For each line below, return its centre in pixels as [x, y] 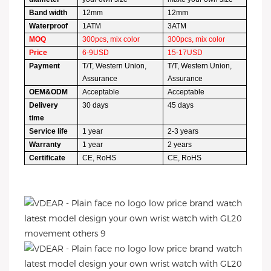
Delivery [44, 105]
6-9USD [96, 53]
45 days [181, 105]
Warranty [45, 145]
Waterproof [49, 26]
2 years [180, 145]
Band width [48, 13]
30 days [96, 105]
